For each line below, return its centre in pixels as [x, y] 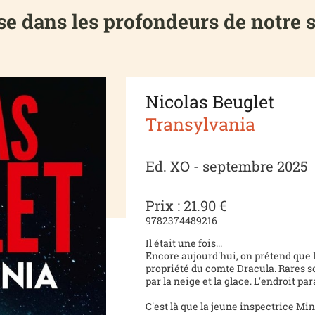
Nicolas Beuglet [210, 101]
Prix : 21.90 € [186, 205]
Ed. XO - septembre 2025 [227, 166]
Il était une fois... [184, 243]
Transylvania [201, 124]
